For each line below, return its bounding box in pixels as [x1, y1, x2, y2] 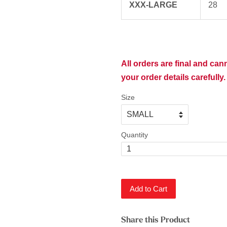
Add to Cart [130, 184, 167, 193]
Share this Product [121, 216, 190, 224]
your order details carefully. [121, 72, 225, 82]
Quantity [121, 131, 148, 139]
